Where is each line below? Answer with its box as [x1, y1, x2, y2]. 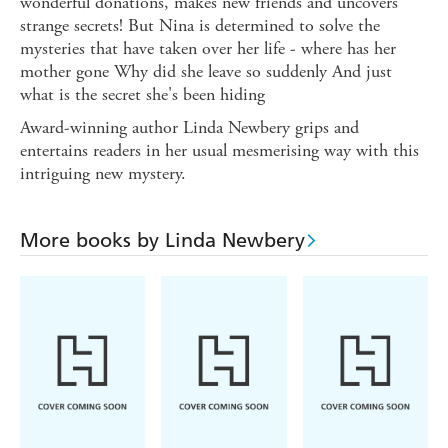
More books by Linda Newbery [20, 228, 305, 253]
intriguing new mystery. [20, 162, 186, 186]
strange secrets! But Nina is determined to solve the [20, 14, 380, 38]
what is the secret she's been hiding [20, 83, 265, 107]
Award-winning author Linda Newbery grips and [20, 116, 359, 140]
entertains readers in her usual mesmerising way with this [20, 139, 419, 163]
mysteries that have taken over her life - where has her [20, 37, 396, 61]
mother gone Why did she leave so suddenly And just [20, 60, 392, 84]
